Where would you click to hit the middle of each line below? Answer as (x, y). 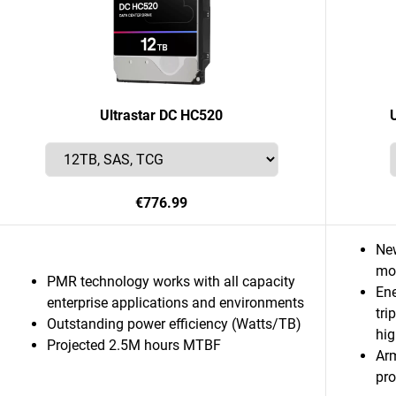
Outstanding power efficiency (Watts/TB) (174, 324)
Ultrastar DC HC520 (161, 115)
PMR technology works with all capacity (171, 282)
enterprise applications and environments (175, 303)
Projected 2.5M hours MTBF (134, 345)
